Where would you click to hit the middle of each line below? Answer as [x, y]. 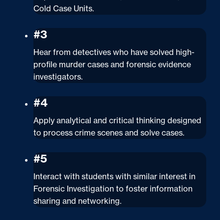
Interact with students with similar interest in [115, 176]
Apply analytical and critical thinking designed [118, 120]
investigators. [58, 76]
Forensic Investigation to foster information [113, 188]
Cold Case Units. [64, 8]
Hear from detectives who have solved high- [114, 52]
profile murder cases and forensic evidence [112, 64]
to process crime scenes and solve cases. [109, 132]
